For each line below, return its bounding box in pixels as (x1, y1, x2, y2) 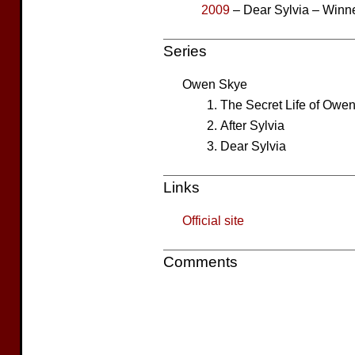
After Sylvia (220, 118, 284, 132)
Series (163, 43, 207, 59)
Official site (182, 213, 244, 227)
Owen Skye (182, 77, 247, 91)
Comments (163, 254, 238, 270)
